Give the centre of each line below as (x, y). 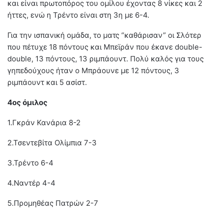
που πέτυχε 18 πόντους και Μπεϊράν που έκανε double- (105, 47)
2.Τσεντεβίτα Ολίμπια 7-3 (52, 142)
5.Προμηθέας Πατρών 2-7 (53, 203)
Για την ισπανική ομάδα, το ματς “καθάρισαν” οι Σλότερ (104, 35)
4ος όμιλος (27, 102)
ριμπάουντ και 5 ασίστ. (47, 82)
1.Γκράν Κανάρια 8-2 (44, 122)
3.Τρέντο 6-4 (30, 163)
